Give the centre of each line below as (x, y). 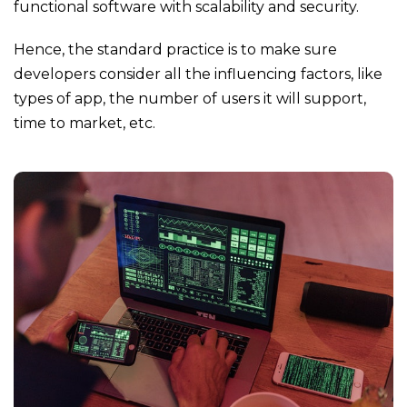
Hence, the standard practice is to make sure (175, 50)
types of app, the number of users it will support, (190, 99)
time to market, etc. (84, 124)
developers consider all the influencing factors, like (198, 74)
